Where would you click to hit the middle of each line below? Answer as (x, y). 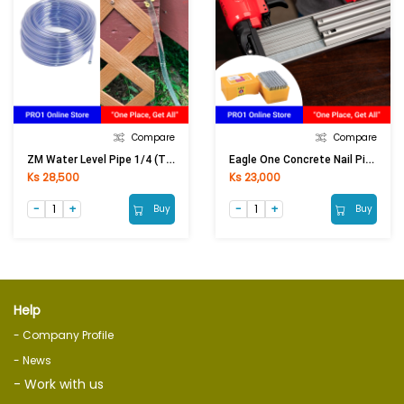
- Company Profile (64, 335)
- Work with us (59, 385)
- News (32, 361)
